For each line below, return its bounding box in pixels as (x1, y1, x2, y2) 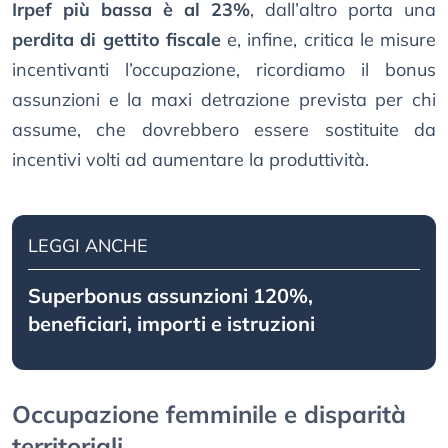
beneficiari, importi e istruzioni (28, 311, 315, 337)
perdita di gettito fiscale (12, 28, 221, 52)
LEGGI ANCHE (28, 234, 148, 258)
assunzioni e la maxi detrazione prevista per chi (12, 88, 436, 112)
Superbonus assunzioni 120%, (28, 283, 313, 309)
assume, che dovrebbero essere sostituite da (12, 118, 436, 142)
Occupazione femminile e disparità (12, 399, 406, 430)
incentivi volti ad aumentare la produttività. (12, 148, 369, 172)
